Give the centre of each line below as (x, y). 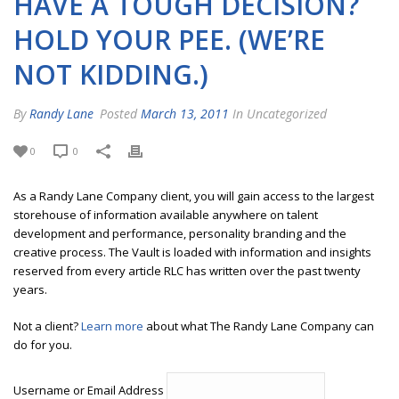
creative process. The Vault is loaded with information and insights (192, 252)
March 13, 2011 (185, 113)
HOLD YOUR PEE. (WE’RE (169, 39)
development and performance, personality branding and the (180, 233)
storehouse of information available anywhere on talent (166, 214)
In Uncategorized (278, 113)
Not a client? (47, 326)
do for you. (43, 344)
